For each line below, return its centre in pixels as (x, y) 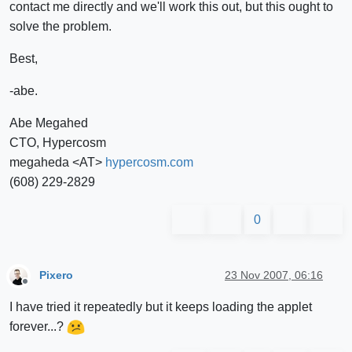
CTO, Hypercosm (58, 142)
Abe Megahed (49, 123)
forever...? (38, 326)
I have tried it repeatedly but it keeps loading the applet (161, 306)
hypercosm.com (149, 162)
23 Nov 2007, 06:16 (274, 275)
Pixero (56, 275)
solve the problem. (60, 26)
